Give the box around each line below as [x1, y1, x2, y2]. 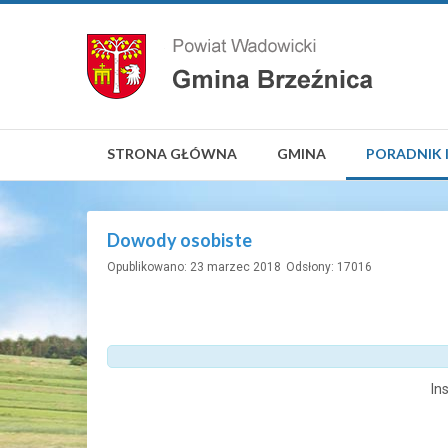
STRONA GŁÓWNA [107, 145, 237, 162]
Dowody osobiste [107, 229, 252, 251]
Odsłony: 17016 [286, 260, 372, 274]
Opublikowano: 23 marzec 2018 [107, 260, 281, 274]
